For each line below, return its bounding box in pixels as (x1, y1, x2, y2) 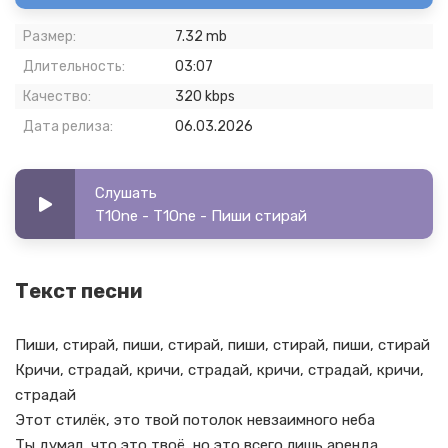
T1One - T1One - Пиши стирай (95, 207, 307, 225)
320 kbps (175, 88, 235, 105)
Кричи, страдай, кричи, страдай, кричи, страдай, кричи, (15, 361, 424, 379)
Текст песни (15, 279, 143, 303)
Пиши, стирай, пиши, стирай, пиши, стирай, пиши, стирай (15, 336, 430, 354)
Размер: (23, 28, 76, 45)
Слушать (95, 184, 157, 202)
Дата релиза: (23, 118, 113, 135)
